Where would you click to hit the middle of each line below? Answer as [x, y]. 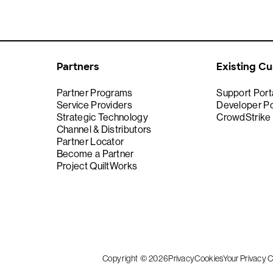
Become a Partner [95, 154]
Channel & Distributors [104, 129]
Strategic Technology [102, 117]
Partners [78, 67]
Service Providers [94, 105]
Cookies [209, 258]
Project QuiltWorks [97, 166]
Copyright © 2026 [135, 258]
